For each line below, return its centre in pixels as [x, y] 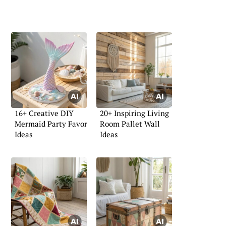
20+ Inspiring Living [134, 113]
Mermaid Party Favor [51, 124]
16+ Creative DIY [44, 113]
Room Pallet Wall [130, 124]
